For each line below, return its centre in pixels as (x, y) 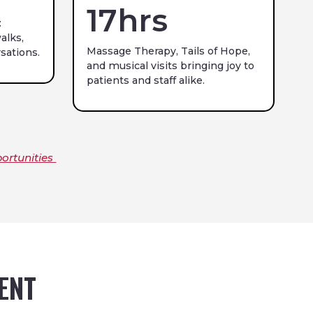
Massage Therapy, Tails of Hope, (168, 51)
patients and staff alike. (145, 80)
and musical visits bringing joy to (170, 65)
